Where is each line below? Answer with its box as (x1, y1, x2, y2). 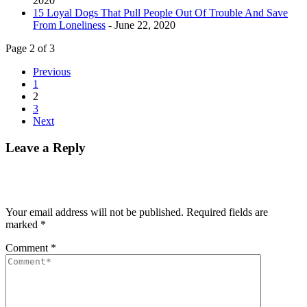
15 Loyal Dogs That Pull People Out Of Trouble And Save (33, 6, 288, 19)
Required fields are (186, 206, 268, 219)
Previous (33, 65, 71, 77)
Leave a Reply (5, 140, 86, 155)
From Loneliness (33, 19, 106, 31)
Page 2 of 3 (5, 42, 55, 54)
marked (5, 219, 40, 231)
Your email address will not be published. (5, 206, 184, 219)
